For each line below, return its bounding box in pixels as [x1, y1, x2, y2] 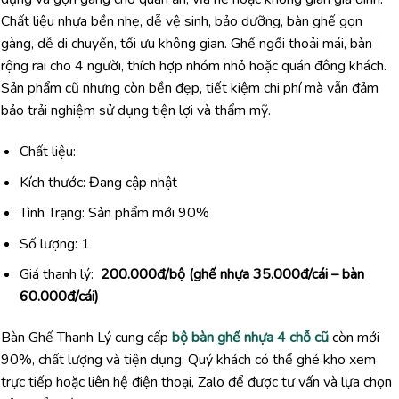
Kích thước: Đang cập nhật [19, 172, 177, 192]
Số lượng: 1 [19, 233, 90, 254]
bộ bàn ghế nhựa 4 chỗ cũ [172, 328, 329, 348]
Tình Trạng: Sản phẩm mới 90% [19, 203, 209, 224]
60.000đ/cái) [19, 287, 99, 307]
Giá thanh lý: [19, 265, 101, 285]
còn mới [329, 328, 379, 348]
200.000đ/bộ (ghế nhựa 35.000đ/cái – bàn [100, 265, 364, 285]
